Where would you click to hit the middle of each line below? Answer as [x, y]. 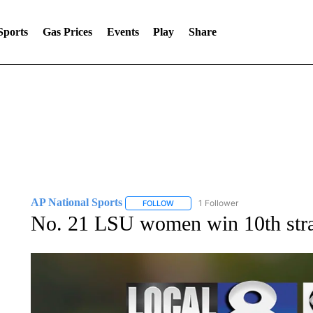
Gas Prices [67, 32]
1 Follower [218, 203]
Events [123, 32]
